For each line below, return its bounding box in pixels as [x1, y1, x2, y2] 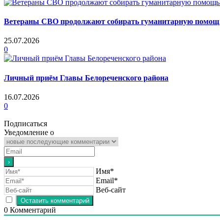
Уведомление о [4, 128, 54, 137]
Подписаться [4, 119, 47, 128]
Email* [96, 176, 118, 185]
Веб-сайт [96, 185, 126, 194]
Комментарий [8, 205, 56, 214]
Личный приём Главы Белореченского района [4, 73, 168, 82]
